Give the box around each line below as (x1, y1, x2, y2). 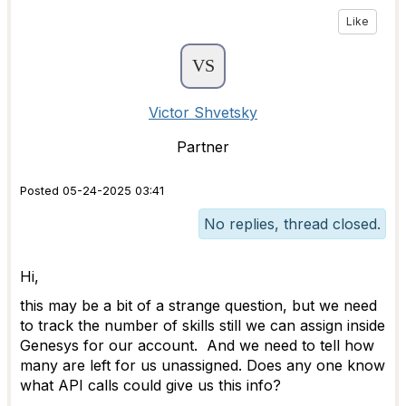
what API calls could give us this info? (20, 376, 281, 394)
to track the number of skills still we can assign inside (20, 316, 385, 334)
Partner (177, 138, 229, 156)
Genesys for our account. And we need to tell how (20, 336, 374, 354)
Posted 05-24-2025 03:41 (20, 184, 164, 198)
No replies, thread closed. (204, 215, 381, 233)
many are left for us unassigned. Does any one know (20, 356, 385, 374)
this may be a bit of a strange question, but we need (20, 296, 377, 314)
